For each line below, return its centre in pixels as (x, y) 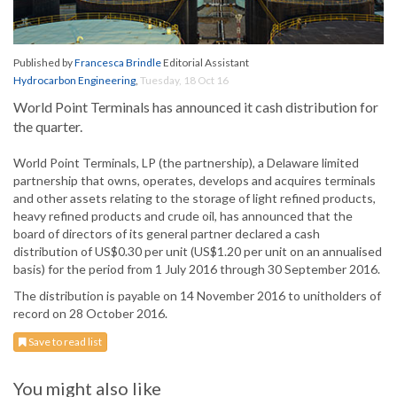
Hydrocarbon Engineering (74, 81)
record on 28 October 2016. (90, 314)
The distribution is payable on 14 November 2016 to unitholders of (197, 296)
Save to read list (64, 342)
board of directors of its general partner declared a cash (167, 234)
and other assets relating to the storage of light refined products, (195, 198)
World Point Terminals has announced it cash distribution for (196, 107)
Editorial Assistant (205, 63)
